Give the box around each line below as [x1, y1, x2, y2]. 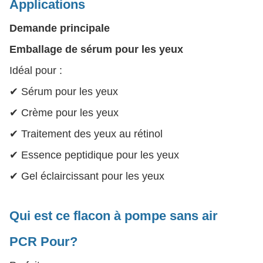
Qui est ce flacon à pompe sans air [9, 208, 218, 223]
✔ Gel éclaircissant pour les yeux [9, 170, 164, 182]
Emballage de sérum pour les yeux [9, 43, 183, 55]
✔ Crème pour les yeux [9, 106, 119, 119]
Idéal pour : [9, 64, 62, 76]
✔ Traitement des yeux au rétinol [9, 127, 163, 140]
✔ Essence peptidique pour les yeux [9, 149, 179, 161]
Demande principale [9, 22, 110, 34]
